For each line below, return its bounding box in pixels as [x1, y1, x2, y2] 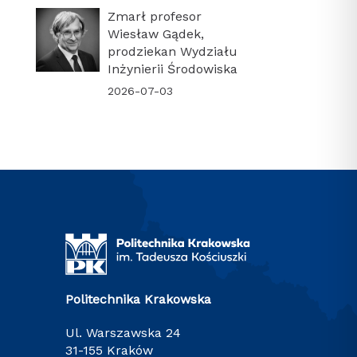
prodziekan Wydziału [107, 43, 237, 59]
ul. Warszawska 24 [75, 325, 182, 341]
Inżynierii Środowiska [107, 61, 237, 76]
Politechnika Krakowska [73, 292, 212, 308]
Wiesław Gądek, [107, 25, 204, 41]
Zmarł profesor [107, 8, 202, 24]
